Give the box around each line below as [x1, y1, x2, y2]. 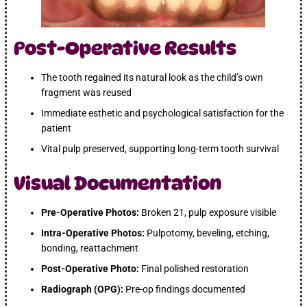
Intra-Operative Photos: [41, 227, 145, 238]
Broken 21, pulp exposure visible [139, 206, 277, 218]
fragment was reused [41, 86, 132, 98]
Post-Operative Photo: [41, 262, 140, 274]
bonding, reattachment [41, 242, 139, 254]
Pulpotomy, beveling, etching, [145, 227, 270, 238]
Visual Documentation [14, 171, 222, 194]
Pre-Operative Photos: [41, 206, 140, 218]
